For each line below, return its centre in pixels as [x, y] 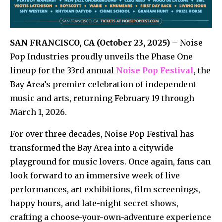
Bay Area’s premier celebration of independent [103, 84]
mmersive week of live [135, 175]
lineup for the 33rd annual [63, 70]
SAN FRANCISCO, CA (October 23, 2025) [90, 42]
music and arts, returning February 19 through [102, 98]
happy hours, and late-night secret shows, [94, 203]
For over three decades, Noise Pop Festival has [102, 134]
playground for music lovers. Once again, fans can [110, 161]
